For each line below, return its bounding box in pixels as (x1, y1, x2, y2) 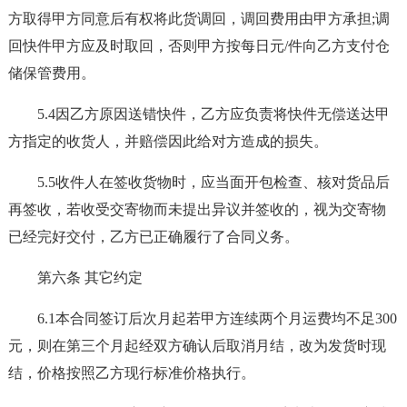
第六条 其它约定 (36, 270, 143, 285)
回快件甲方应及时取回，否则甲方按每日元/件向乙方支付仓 (7, 38, 390, 54)
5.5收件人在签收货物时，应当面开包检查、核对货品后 (36, 174, 390, 190)
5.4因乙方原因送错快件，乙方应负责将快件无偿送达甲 (36, 106, 390, 122)
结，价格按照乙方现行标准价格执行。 (7, 365, 255, 381)
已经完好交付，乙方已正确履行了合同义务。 (7, 229, 299, 244)
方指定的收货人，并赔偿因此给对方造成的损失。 (7, 134, 328, 149)
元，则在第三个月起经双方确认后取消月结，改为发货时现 (7, 338, 386, 353)
